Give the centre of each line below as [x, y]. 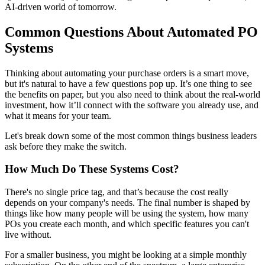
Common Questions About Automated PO [131, 32]
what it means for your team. [58, 115]
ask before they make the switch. [66, 146]
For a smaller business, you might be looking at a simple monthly [126, 255]
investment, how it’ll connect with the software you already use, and [132, 105]
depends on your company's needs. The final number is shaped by [127, 203]
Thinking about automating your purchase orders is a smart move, [127, 73]
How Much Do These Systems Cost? [92, 169]
